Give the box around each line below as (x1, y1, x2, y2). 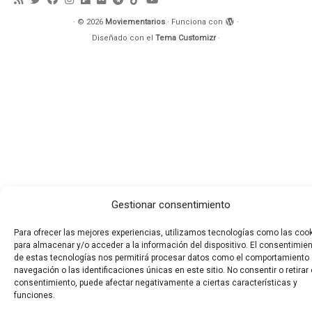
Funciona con (171, 17, 223, 26)
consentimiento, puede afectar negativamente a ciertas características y (14, 278, 297, 288)
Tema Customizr (155, 33, 216, 42)
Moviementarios (105, 17, 165, 26)
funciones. (14, 290, 55, 300)
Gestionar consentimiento (111, 198, 231, 211)
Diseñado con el (92, 33, 155, 42)
